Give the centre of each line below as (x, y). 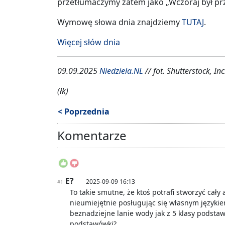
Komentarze (92, 136)
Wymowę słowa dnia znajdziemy (120, 22)
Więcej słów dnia (89, 42)
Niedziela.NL (121, 71)
